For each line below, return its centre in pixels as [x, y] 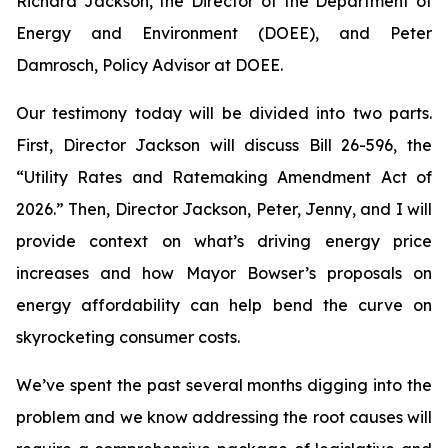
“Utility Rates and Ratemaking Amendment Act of [224, 177]
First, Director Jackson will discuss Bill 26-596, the [224, 145]
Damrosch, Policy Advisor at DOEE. [149, 65]
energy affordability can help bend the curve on [224, 305]
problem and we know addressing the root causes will [224, 417]
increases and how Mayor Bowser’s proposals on [224, 273]
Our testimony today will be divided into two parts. [224, 113]
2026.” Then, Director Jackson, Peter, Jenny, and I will [224, 209]
